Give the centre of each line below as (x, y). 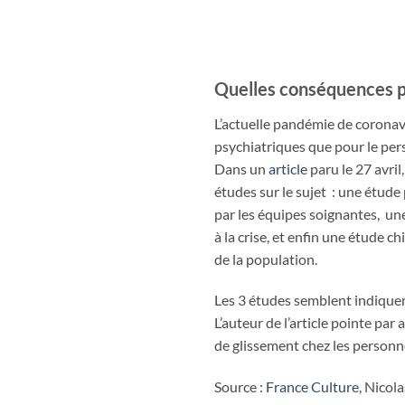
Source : (240, 387)
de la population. (266, 259)
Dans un (241, 168)
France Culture (312, 387)
